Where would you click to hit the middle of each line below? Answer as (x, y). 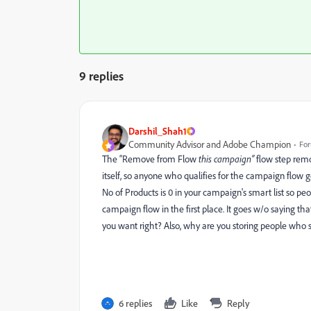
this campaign (225, 159)
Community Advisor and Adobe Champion (210, 144)
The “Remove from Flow (150, 159)
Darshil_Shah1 (158, 131)
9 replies (101, 76)
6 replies (135, 303)
